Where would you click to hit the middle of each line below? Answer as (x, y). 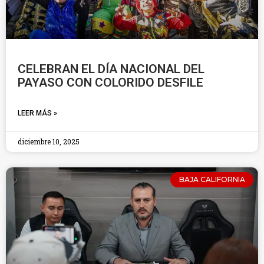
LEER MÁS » (37, 113)
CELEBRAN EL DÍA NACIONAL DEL (111, 69)
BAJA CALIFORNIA (212, 180)
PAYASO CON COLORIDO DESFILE (110, 82)
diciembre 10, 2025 (49, 141)
